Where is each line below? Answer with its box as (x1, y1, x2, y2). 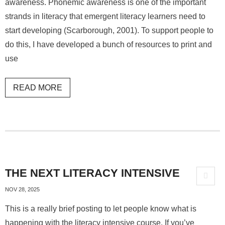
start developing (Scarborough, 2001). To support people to (5, 26, 213, 35)
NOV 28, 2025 (5, 186, 40, 192)
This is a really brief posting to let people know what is (5, 204, 196, 213)
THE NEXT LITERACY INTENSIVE (5, 167, 180, 179)
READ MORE (13, 83, 62, 92)
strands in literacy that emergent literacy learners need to (5, 12, 205, 21)
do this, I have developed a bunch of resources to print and (5, 40, 212, 49)
